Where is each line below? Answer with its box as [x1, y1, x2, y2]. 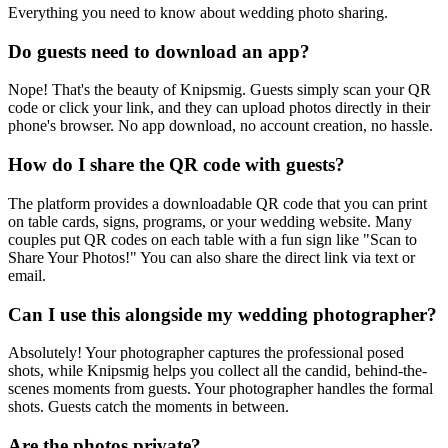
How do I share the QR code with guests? [8, 154, 345, 176]
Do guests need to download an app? [8, 40, 310, 62]
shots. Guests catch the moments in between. [8, 398, 289, 416]
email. [8, 266, 46, 284]
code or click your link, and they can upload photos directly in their [8, 99, 430, 117]
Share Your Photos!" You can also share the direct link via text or [8, 248, 415, 266]
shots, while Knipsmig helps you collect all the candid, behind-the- [8, 362, 427, 380]
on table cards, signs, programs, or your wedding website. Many [8, 212, 412, 230]
